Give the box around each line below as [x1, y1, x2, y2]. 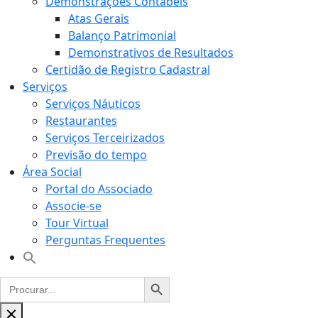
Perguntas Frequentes [45, 231, 165, 248]
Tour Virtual [45, 214, 109, 231]
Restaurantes [45, 112, 117, 128]
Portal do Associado [45, 180, 153, 197]
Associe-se [45, 197, 102, 214]
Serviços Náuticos [45, 95, 141, 111]
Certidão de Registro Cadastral [45, 61, 210, 77]
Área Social [23, 163, 82, 180]
